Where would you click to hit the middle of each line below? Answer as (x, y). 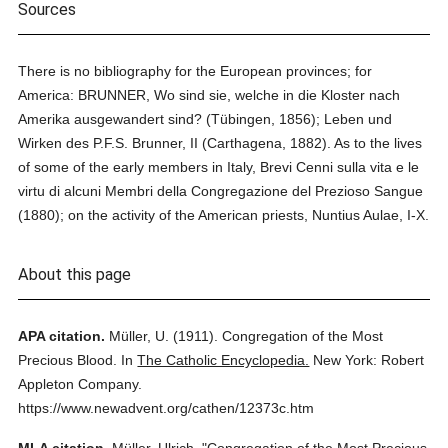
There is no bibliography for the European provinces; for (195, 71)
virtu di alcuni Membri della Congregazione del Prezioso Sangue (221, 191)
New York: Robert (369, 360)
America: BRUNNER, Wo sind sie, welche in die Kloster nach (209, 95)
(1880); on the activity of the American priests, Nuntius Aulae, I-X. (224, 215)
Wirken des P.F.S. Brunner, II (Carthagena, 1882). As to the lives (220, 143)
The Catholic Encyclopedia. (223, 360)
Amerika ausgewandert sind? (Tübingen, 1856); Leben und (205, 119)
